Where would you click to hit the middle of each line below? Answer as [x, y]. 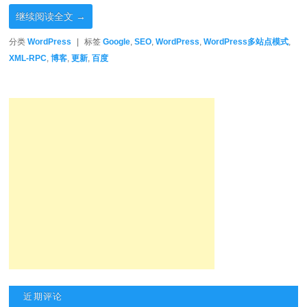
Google [117, 42]
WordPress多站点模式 [246, 42]
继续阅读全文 [46, 17]
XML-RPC [28, 59]
